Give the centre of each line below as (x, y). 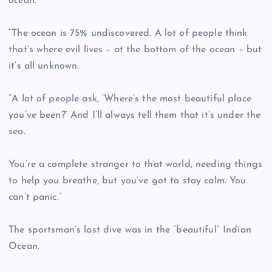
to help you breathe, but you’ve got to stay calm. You (127, 181)
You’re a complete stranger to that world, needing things (135, 165)
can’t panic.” (35, 198)
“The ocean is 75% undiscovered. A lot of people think (128, 34)
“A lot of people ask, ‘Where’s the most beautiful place (130, 99)
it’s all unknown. (44, 66)
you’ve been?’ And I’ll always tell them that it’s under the (135, 116)
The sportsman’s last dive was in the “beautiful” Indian (130, 230)
